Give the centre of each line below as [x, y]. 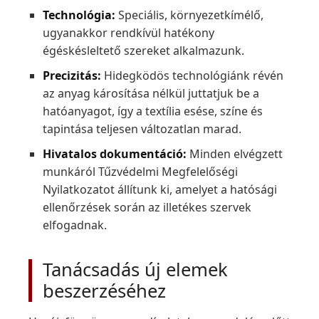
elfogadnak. [75, 225]
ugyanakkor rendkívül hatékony [129, 33]
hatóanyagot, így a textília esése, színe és [153, 111]
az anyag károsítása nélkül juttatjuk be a [151, 93]
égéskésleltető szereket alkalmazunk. [143, 51]
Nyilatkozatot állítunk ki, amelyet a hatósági [160, 189]
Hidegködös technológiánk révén [192, 75]
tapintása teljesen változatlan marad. [142, 129]
